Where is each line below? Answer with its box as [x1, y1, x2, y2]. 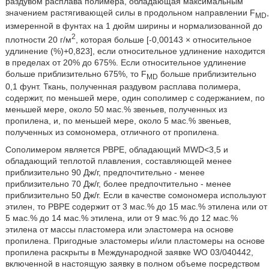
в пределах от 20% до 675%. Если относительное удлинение [5, 57, 246, 67]
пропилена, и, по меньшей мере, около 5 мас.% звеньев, [5, 116, 231, 126]
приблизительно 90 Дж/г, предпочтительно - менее [5, 168, 205, 178]
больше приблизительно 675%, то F [5, 68, 147, 79]
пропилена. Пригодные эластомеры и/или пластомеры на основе [5, 236, 265, 246]
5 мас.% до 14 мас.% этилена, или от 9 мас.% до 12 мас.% [5, 213, 238, 223]
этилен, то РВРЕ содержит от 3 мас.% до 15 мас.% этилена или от [5, 202, 267, 212]
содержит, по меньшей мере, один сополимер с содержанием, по [5, 93, 265, 103]
